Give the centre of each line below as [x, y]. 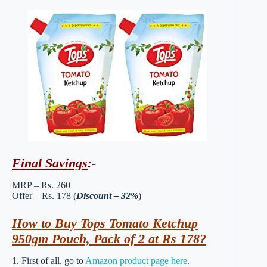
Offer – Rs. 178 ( [44, 195]
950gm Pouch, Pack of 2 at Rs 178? [109, 238]
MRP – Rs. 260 [41, 185]
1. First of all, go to [49, 260]
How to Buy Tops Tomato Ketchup [105, 223]
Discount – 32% [107, 195]
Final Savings [50, 163]
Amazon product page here [136, 260]
